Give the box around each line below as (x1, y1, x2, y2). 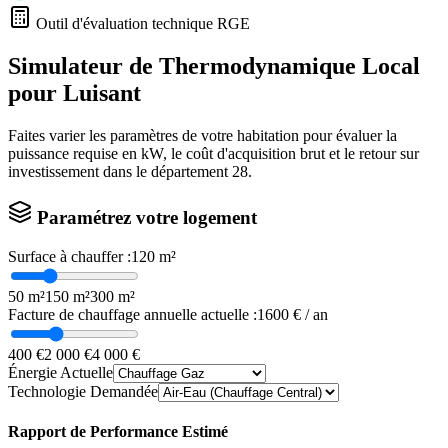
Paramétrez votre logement (32, 206, 257, 228)
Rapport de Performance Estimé (8, 422, 228, 440)
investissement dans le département (8, 163, 232, 181)
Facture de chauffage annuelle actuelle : (8, 305, 257, 323)
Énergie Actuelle (8, 363, 113, 381)
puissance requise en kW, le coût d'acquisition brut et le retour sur (8, 145, 419, 163)
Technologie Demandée (8, 382, 158, 400)
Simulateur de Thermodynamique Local (8, 53, 420, 80)
